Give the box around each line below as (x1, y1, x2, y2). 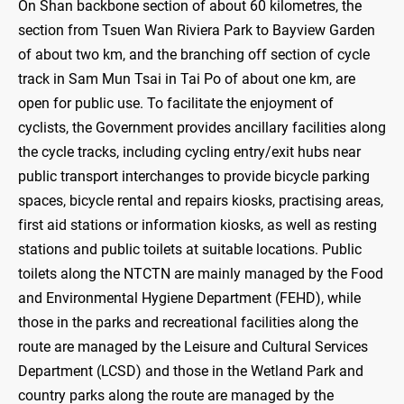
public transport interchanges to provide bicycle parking (18, 168, 370, 186)
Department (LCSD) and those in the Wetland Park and (18, 363, 363, 381)
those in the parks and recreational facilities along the (18, 314, 358, 332)
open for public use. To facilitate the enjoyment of (18, 95, 334, 113)
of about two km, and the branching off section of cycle (18, 46, 370, 64)
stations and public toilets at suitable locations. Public (18, 241, 362, 259)
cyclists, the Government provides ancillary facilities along (18, 119, 386, 137)
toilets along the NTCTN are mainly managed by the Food (18, 265, 383, 283)
